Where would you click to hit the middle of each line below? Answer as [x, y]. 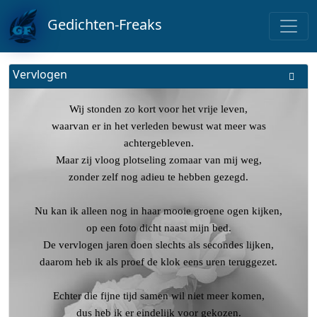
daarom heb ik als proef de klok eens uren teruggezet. [158, 262]
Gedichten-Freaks [99, 25]
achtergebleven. [158, 143]
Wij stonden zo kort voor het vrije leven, [158, 109]
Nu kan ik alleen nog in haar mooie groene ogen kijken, [158, 211]
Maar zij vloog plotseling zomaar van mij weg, [158, 160]
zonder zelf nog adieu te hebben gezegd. [158, 177]
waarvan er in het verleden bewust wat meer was [158, 126]
